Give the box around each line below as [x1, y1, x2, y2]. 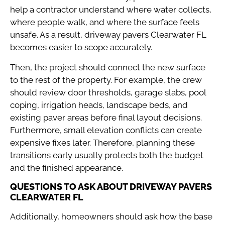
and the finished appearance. [10, 162, 123, 173]
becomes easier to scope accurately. [10, 42, 152, 53]
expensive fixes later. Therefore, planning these [10, 137, 195, 148]
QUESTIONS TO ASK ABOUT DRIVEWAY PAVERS [10, 181, 212, 192]
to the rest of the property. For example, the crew [10, 74, 202, 85]
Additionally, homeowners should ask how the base [10, 211, 212, 222]
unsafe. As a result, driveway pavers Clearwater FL [10, 30, 206, 40]
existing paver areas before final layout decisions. [10, 112, 202, 123]
